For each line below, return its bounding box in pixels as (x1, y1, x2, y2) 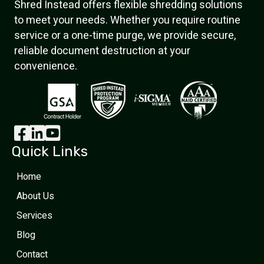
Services (16, 209, 52, 223)
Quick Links (12, 143, 88, 160)
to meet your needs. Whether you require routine (14, 12, 240, 29)
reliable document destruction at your (14, 43, 190, 60)
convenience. (14, 58, 77, 75)
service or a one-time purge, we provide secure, (14, 28, 236, 44)
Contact (16, 247, 48, 262)
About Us (16, 189, 54, 204)
